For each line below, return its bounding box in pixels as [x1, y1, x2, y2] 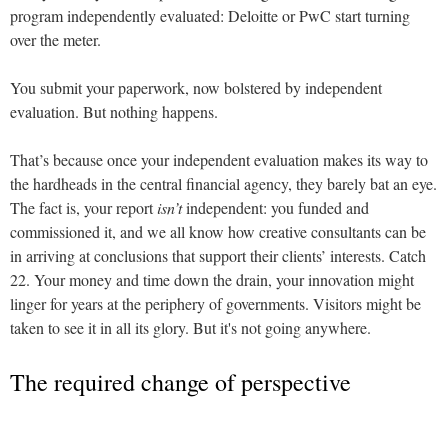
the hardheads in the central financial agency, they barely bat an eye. [10, 172, 437, 194]
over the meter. [10, 28, 101, 50]
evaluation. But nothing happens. [10, 100, 223, 122]
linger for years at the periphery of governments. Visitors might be [10, 292, 421, 314]
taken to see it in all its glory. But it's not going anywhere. [10, 316, 376, 338]
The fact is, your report [10, 196, 157, 218]
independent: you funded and [182, 196, 369, 218]
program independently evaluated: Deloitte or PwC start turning [10, 4, 410, 26]
